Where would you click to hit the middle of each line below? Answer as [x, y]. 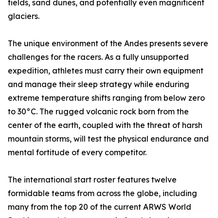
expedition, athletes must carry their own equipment [106, 71]
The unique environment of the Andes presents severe [108, 44]
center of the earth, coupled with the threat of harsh [105, 125]
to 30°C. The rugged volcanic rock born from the [98, 112]
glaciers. [24, 16]
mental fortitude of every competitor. [77, 153]
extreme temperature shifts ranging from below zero [106, 98]
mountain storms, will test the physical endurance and [108, 139]
